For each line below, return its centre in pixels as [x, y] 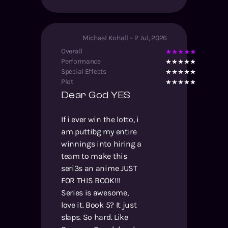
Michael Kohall [105, 38]
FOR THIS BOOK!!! [91, 180]
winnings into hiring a [101, 144]
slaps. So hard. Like [95, 217]
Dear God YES [96, 95]
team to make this [94, 156]
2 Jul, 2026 [151, 38]
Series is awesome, [95, 192]
